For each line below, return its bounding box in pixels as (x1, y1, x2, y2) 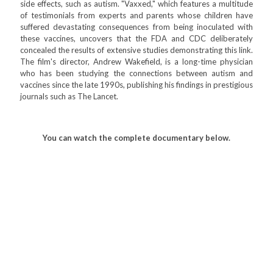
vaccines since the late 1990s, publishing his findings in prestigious (20, 80, 253, 90)
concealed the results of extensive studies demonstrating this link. (20, 45, 253, 55)
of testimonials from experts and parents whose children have (20, 10, 253, 20)
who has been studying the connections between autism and (20, 68, 253, 78)
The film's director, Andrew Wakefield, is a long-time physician (20, 57, 253, 66)
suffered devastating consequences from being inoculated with (20, 22, 253, 32)
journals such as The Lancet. (20, 91, 118, 101)
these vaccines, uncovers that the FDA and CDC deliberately (20, 34, 253, 43)
